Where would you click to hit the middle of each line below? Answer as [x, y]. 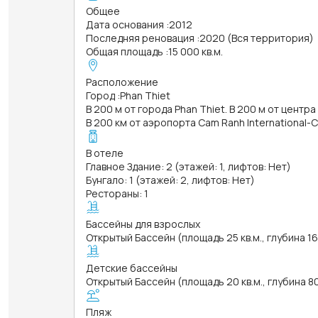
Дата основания [125, 24]
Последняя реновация [140, 38]
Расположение [122, 82]
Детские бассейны [132, 268]
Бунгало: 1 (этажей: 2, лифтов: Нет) [170, 180]
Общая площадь [125, 51]
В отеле [105, 153]
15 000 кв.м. [196, 51]
